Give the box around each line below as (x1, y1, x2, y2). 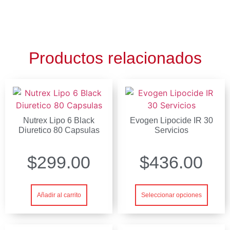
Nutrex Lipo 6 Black (23, 116, 94, 125)
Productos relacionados (28, 48, 202, 67)
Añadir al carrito (36, 191, 81, 199)
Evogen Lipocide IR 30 (129, 116, 213, 125)
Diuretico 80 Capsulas (18, 125, 100, 135)
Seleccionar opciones (141, 191, 202, 199)
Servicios (154, 125, 188, 135)
